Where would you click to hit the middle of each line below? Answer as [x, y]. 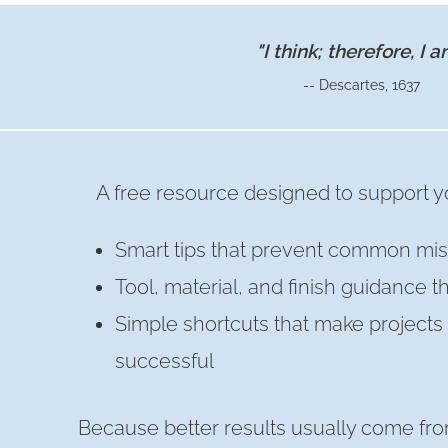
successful [164, 361]
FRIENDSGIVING [251, 44]
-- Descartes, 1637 [361, 85]
